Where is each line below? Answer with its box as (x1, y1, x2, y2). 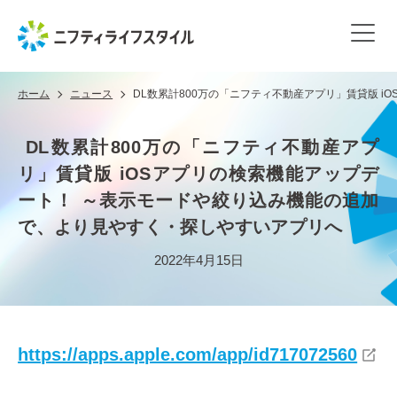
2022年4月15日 (153, 252, 244, 268)
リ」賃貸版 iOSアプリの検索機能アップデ (18, 163, 379, 183)
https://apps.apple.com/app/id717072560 (18, 345, 358, 365)
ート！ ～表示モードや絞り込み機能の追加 (18, 190, 379, 210)
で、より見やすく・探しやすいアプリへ (18, 216, 343, 237)
